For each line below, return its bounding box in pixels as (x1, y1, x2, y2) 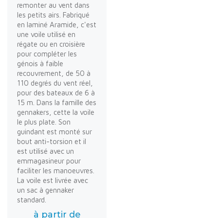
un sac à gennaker (17, 185, 74, 194)
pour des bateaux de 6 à (17, 88, 95, 97)
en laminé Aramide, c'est (17, 20, 96, 29)
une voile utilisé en (17, 30, 75, 38)
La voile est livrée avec (17, 176, 88, 184)
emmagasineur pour (17, 156, 81, 165)
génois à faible (17, 59, 63, 68)
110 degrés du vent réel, (17, 78, 93, 87)
